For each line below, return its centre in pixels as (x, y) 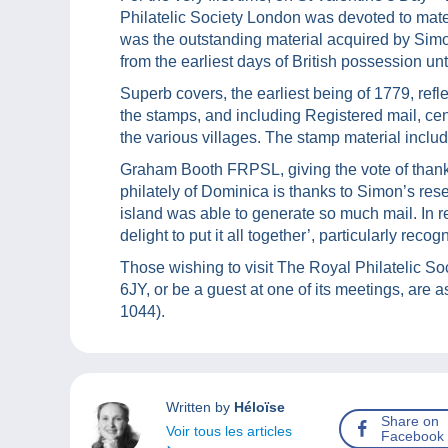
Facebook (413, 436)
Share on (410, 421)
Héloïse (259, 407)
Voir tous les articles (228, 431)
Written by (199, 407)
